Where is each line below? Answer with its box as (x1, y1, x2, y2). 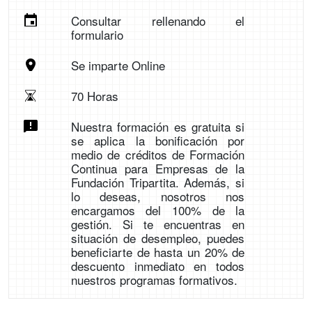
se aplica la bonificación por (70, 132, 245, 150)
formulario (70, 26, 123, 44)
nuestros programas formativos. (70, 271, 237, 289)
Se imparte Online (70, 56, 165, 75)
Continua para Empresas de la (70, 159, 245, 178)
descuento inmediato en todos (70, 257, 245, 275)
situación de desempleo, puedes (70, 229, 245, 247)
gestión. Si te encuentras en (70, 215, 245, 233)
